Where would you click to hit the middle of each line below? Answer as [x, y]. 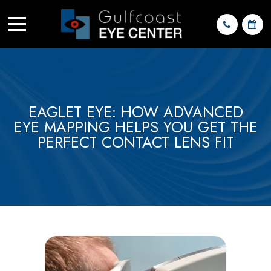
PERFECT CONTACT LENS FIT [135, 142]
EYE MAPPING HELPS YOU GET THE [135, 127]
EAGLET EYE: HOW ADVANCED [135, 112]
